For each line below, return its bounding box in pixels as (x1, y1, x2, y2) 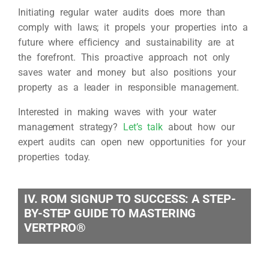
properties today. (18, 151, 91, 163)
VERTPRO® (24, 220, 86, 235)
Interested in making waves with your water (18, 106, 216, 118)
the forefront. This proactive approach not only (18, 51, 231, 63)
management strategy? (18, 121, 123, 133)
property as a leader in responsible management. (18, 81, 240, 93)
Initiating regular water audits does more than (18, 6, 226, 18)
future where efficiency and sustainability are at (18, 36, 235, 48)
